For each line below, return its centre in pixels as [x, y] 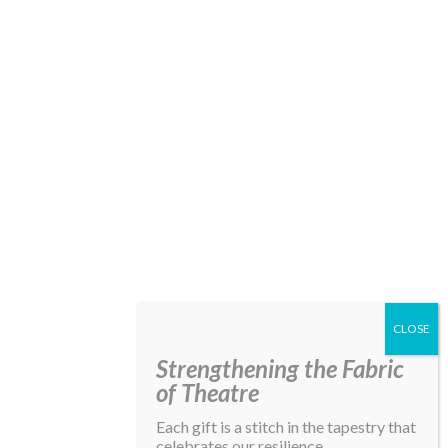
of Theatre [207, 392]
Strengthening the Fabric [279, 368]
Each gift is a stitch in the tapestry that [286, 426]
